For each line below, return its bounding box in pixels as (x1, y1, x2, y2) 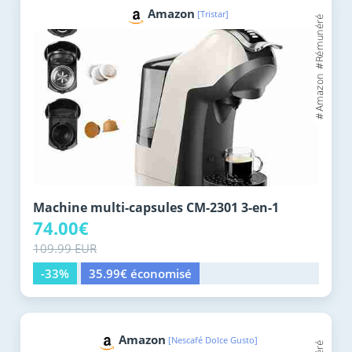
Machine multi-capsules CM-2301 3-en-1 (33, 199, 279, 217)
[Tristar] (196, 8, 229, 20)
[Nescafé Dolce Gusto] (167, 334, 258, 346)
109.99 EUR (33, 240, 97, 257)
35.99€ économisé (89, 266, 192, 282)
